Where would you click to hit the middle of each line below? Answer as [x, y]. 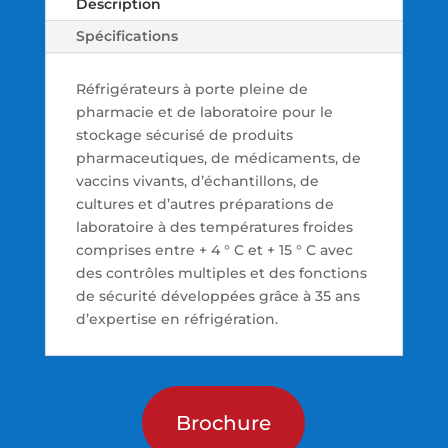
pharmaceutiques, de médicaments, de [218, 158]
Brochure [224, 423]
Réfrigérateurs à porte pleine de [191, 89]
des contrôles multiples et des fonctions [221, 273]
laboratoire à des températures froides [214, 227]
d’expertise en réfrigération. [176, 319]
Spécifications [126, 36]
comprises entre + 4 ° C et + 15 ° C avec [214, 250]
